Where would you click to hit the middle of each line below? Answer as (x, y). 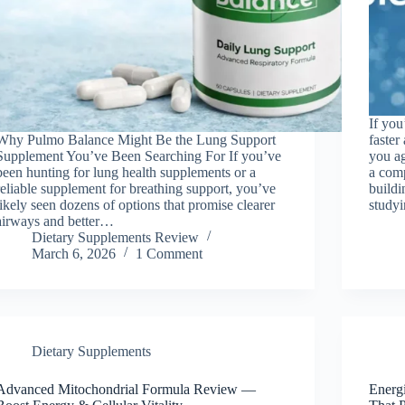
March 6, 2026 (74, 253)
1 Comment (170, 253)
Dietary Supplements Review (116, 237)
